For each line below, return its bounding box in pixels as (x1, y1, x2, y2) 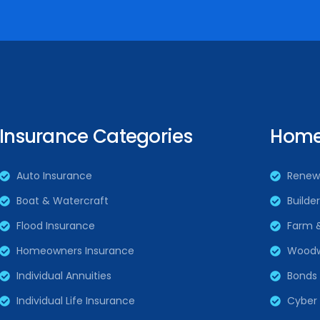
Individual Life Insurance (16, 294, 135, 309)
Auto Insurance (16, 169, 92, 184)
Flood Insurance (16, 219, 95, 234)
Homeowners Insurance (16, 244, 134, 259)
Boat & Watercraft (16, 194, 109, 209)
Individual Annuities (16, 269, 111, 284)
